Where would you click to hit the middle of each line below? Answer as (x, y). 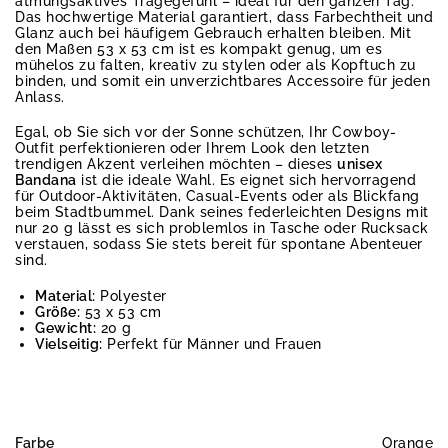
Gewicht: (65, 327)
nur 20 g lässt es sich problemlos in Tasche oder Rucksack (222, 228)
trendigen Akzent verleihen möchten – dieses (176, 164)
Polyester (131, 295)
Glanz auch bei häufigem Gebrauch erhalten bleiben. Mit (213, 32)
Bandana (46, 180)
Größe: (57, 311)
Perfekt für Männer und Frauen (212, 343)
